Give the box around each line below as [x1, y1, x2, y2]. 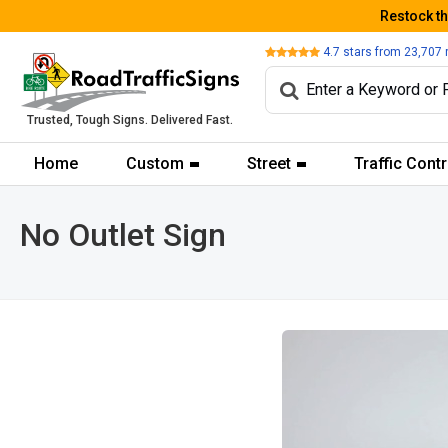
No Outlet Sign [20, 216, 226, 254]
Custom [125, 154, 184, 173]
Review [264, 43, 304, 58]
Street [246, 154, 291, 173]
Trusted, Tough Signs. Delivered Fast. [27, 113, 233, 128]
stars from [340, 44, 404, 59]
